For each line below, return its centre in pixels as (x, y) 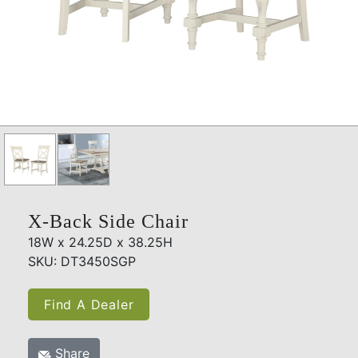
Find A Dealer (89, 305)
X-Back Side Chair (108, 222)
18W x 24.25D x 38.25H (100, 243)
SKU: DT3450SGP (82, 262)
